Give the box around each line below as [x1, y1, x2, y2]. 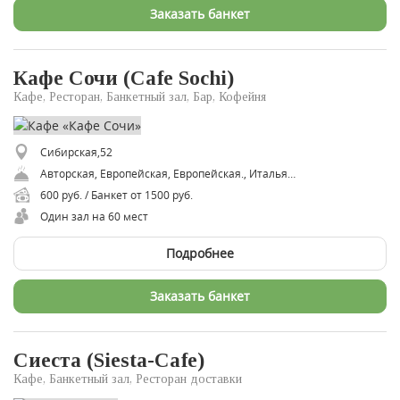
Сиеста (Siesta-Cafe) [13, 348, 204, 371]
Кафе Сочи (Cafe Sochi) [13, 67, 234, 89]
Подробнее [166, 244, 234, 262]
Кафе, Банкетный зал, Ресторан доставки [13, 371, 242, 386]
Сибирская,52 [40, 144, 112, 159]
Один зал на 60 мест [40, 208, 148, 223]
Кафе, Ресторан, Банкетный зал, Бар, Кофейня [13, 90, 266, 104]
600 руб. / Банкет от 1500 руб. [40, 187, 193, 202]
